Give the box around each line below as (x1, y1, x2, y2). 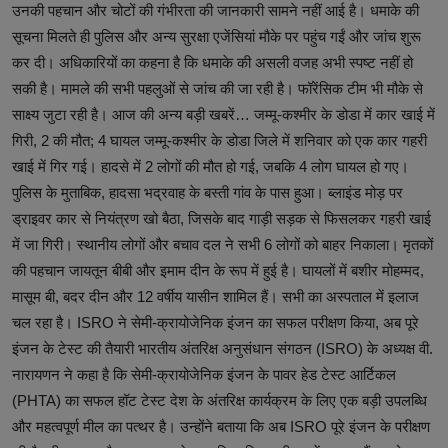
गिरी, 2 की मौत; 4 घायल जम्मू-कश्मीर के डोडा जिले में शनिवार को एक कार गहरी (12, 131, 427, 149)
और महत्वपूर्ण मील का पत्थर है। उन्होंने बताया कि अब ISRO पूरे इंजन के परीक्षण (12, 417, 430, 435)
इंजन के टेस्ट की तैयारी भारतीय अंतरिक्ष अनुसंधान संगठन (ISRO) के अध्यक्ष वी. (12, 339, 433, 357)
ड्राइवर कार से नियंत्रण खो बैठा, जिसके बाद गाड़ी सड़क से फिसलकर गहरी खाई (12, 209, 431, 227)
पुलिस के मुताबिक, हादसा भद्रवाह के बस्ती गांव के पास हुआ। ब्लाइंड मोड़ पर (12, 183, 403, 201)
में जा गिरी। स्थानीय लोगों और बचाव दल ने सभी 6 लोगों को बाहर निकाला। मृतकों (12, 235, 433, 253)
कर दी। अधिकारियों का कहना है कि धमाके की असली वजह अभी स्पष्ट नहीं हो (12, 53, 413, 71)
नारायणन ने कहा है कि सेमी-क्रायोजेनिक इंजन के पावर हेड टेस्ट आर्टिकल (12, 365, 396, 383)
